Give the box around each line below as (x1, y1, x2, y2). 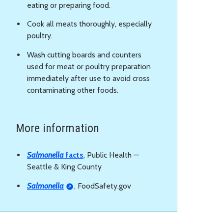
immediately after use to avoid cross (27, 74, 150, 83)
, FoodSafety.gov (74, 181, 131, 191)
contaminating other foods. (27, 85, 118, 95)
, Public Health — (83, 150, 139, 160)
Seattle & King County (27, 162, 102, 172)
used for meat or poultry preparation (27, 62, 151, 72)
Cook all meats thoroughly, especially (27, 19, 152, 29)
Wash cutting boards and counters (27, 50, 141, 60)
